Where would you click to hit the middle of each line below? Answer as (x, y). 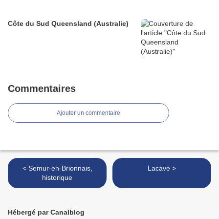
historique (57, 178)
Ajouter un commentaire (88, 113)
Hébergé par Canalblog (46, 212)
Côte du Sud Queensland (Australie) (68, 24)
